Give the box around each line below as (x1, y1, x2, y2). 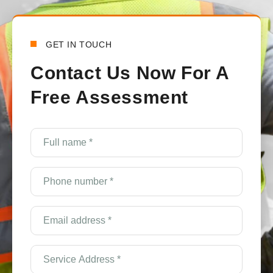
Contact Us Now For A (30, 63, 230, 83)
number (30, 177, 69, 190)
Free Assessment (30, 87, 189, 108)
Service (30, 244, 68, 257)
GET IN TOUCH (46, 40, 112, 50)
